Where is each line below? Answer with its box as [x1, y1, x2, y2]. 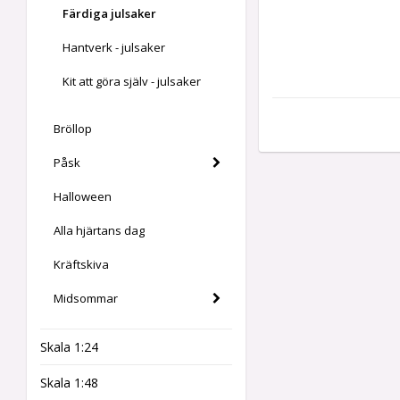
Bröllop [54, 121, 92, 137]
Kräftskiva [54, 256, 109, 272]
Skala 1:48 [40, 374, 98, 391]
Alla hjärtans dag [54, 222, 145, 238]
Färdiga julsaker [62, 5, 156, 21]
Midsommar [54, 290, 118, 306]
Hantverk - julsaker [62, 39, 165, 55]
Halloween [54, 188, 112, 204]
